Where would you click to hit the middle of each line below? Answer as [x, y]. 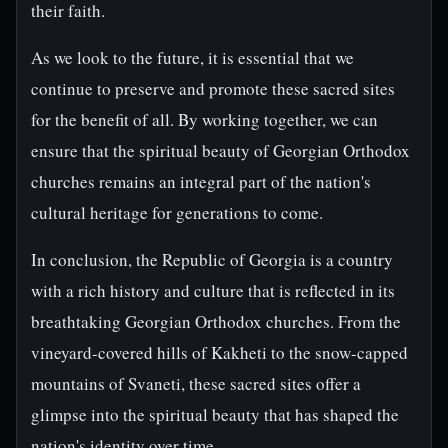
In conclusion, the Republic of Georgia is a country [212, 259]
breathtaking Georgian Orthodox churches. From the [216, 321]
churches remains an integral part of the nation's [201, 181]
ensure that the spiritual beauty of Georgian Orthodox [220, 150]
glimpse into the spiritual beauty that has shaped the [215, 414]
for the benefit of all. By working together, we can [204, 119]
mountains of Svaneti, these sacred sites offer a [196, 383]
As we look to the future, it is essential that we [192, 57]
